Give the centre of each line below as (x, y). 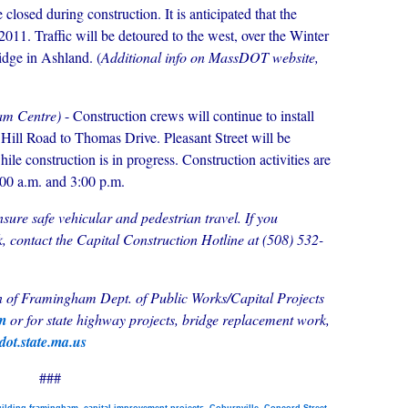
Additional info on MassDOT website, (210, 57)
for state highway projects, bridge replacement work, (178, 319)
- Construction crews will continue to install (188, 115)
